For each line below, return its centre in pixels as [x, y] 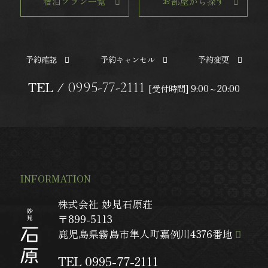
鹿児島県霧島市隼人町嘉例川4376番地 [146, 234]
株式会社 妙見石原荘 [111, 204]
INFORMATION [55, 178]
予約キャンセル [127, 59]
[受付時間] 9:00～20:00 [195, 88]
